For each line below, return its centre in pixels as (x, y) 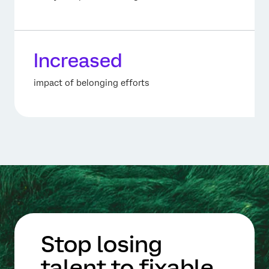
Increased (78, 61)
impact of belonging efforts (91, 83)
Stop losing (101, 244)
